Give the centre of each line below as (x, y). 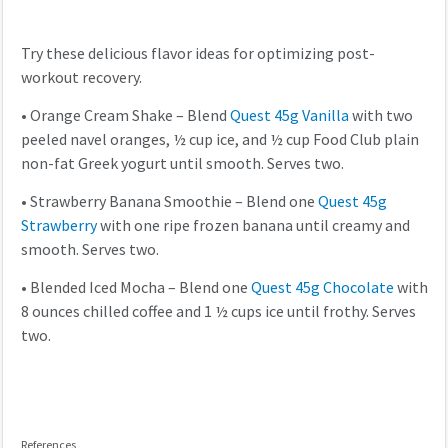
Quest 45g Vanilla (289, 116)
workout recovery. (81, 78)
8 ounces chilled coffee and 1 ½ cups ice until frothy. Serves (218, 312)
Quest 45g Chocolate (322, 288)
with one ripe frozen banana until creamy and (253, 226)
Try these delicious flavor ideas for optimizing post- (197, 54)
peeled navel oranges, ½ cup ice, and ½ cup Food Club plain (219, 140)
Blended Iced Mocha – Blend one (140, 288)
